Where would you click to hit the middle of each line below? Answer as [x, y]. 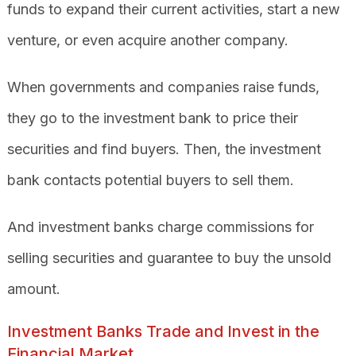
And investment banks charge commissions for [160, 226]
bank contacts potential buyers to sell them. [152, 180]
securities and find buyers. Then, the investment [164, 149]
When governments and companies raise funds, [163, 87]
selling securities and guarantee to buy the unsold [169, 257]
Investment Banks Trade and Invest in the [163, 331]
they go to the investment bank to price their [152, 118]
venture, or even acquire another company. [147, 40]
